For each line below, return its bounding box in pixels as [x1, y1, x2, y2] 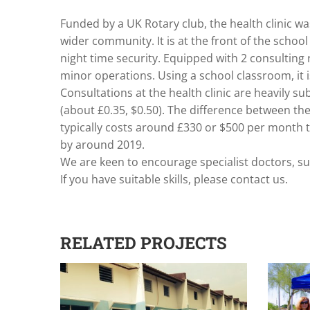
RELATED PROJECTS [60, 232, 227, 254]
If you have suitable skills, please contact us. [60, 172, 288, 187]
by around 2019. [60, 137, 145, 152]
